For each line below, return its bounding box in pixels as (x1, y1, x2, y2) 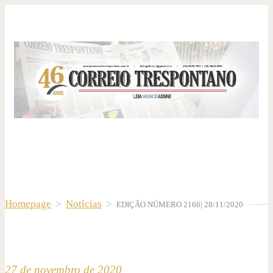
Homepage (5, 197, 51, 210)
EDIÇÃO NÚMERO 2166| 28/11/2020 (116, 199, 243, 209)
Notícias (66, 197, 102, 210)
